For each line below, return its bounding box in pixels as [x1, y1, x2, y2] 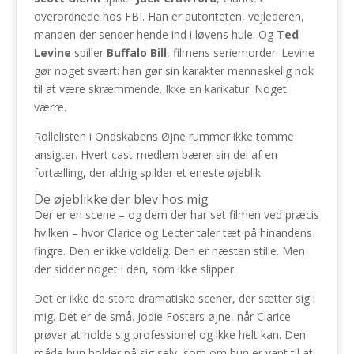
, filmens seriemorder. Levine [166, 45, 314, 60]
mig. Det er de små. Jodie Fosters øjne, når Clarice [33, 309, 291, 324]
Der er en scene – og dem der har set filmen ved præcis [33, 207, 319, 222]
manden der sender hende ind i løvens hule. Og [33, 27, 277, 42]
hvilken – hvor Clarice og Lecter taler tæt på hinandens [33, 225, 312, 240]
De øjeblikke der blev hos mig [33, 190, 209, 208]
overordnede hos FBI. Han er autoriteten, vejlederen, [33, 9, 304, 24]
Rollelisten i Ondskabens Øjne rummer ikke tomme [33, 129, 294, 144]
